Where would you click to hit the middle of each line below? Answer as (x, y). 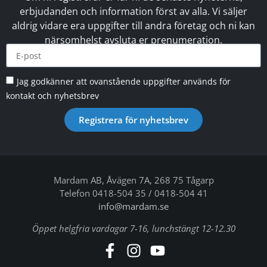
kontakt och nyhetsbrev (52, 95)
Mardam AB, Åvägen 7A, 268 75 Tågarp (133, 180)
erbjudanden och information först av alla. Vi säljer (133, 11)
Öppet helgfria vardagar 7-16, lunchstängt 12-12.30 (133, 228)
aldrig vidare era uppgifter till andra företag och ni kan (133, 25)
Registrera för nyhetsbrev (133, 119)
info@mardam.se (133, 207)
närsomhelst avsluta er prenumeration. (133, 40)
